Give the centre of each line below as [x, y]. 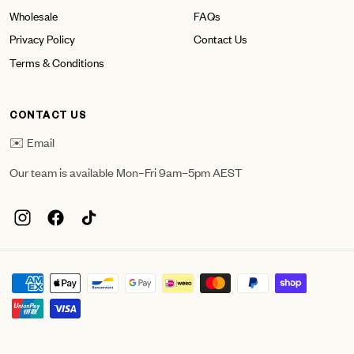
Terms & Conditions [57, 62]
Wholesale [34, 15]
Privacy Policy [42, 39]
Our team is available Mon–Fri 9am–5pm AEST [126, 172]
